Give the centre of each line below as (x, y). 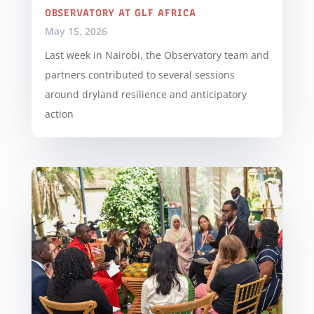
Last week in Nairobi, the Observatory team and (157, 55)
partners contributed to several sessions (139, 75)
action (59, 114)
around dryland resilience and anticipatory (145, 95)
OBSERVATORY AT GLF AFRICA (120, 13)
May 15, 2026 (76, 32)
